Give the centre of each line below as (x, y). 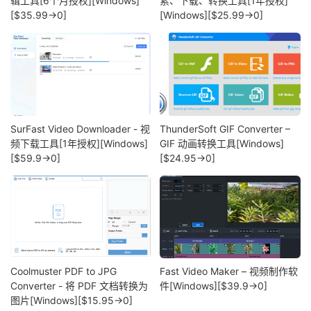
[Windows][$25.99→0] (212, 15)
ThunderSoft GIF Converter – (225, 128)
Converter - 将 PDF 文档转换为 (79, 286)
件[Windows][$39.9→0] (214, 286)
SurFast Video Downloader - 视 (80, 128)
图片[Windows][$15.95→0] (72, 301)
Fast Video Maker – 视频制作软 (229, 271)
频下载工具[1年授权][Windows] (79, 143)
